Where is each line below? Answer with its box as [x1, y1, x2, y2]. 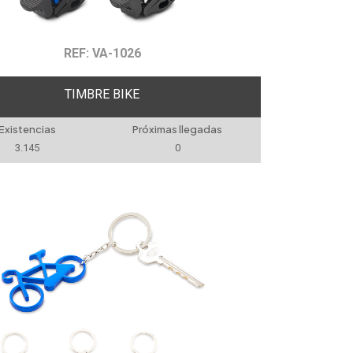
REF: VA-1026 [63, 46, 141, 61]
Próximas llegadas [132, 123, 223, 136]
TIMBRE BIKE [65, 86, 140, 102]
